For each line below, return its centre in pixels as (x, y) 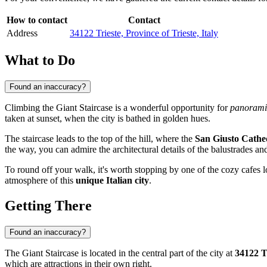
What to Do (40, 60)
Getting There (48, 205)
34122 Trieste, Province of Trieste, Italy (144, 33)
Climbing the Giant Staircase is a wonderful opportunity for (117, 107)
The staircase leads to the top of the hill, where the (100, 138)
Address (22, 33)
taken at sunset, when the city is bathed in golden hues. (108, 118)
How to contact (37, 20)
